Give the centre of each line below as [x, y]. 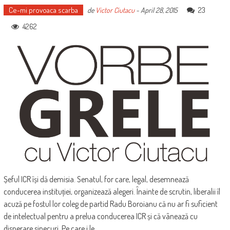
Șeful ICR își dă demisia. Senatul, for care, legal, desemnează [96, 179]
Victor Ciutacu [115, 10]
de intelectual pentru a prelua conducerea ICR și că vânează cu [100, 216]
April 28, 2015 [159, 10]
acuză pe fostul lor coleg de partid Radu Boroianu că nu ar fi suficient [110, 204]
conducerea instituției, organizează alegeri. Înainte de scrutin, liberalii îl [112, 192]
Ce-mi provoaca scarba [43, 10]
